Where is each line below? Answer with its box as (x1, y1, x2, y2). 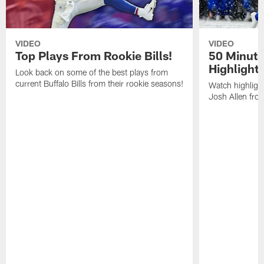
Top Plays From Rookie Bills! (15, 48, 173, 63)
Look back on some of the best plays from (15, 67, 169, 78)
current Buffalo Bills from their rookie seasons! (15, 78, 184, 89)
